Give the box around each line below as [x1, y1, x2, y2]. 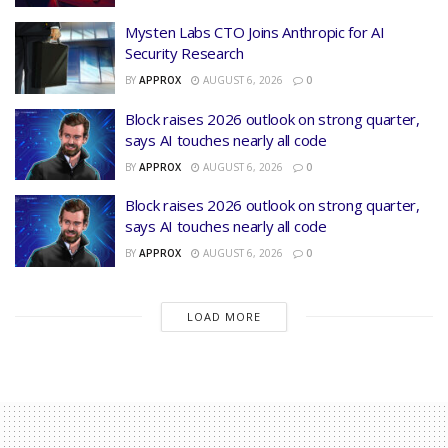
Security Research [125, 43, 244, 64]
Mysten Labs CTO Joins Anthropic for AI [125, 22, 385, 43]
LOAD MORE [186, 308, 261, 324]
